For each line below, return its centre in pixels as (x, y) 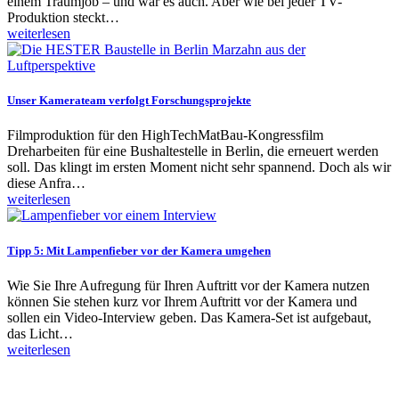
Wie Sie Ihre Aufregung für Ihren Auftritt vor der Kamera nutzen (188, 285)
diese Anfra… (46, 183)
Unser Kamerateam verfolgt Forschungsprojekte (129, 101)
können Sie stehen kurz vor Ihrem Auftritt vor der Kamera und (182, 301)
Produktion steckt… (63, 18)
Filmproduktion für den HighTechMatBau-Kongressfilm (165, 135)
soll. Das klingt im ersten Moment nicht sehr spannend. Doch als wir (199, 167)
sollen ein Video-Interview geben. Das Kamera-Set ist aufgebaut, (189, 317)
